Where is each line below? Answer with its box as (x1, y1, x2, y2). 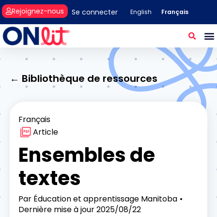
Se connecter (72, 7, 118, 17)
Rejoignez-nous (12, 6, 64, 16)
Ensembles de (18, 141, 155, 169)
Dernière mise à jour (18, 203, 94, 215)
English (130, 8, 152, 16)
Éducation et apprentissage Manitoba (31, 193, 177, 204)
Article (33, 126, 58, 138)
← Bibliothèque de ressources (10, 71, 157, 85)
